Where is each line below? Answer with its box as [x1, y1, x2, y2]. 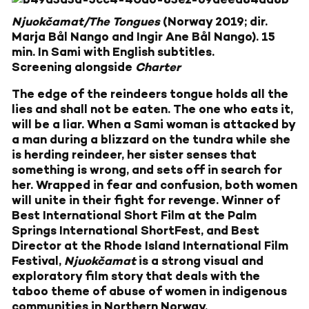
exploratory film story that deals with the [12, 269, 260, 283]
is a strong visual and [136, 254, 263, 268]
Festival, [12, 254, 64, 268]
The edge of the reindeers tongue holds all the [12, 87, 288, 101]
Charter [135, 60, 181, 74]
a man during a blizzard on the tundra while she [12, 132, 290, 147]
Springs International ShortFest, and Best [12, 223, 259, 238]
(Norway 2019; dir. [160, 14, 268, 29]
